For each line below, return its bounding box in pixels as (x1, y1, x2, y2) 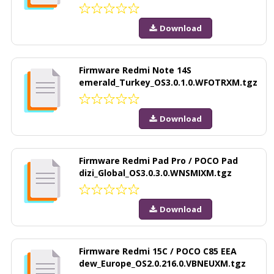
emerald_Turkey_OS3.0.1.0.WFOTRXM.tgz (79, 76, 257, 88)
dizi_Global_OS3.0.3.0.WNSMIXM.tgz (79, 166, 232, 179)
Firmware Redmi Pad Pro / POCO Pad (79, 154, 238, 166)
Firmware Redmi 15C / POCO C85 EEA (79, 245, 237, 257)
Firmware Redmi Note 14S (79, 64, 191, 76)
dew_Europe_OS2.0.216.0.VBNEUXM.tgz (79, 257, 246, 269)
